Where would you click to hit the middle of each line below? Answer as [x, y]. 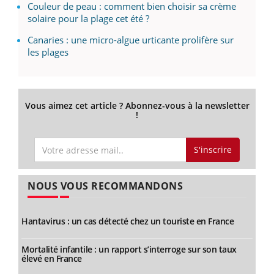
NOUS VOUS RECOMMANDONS [105, 186]
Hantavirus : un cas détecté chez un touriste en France [128, 221]
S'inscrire [213, 150]
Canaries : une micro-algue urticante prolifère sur [131, 39]
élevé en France [52, 258]
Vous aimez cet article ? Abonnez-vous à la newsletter [137, 105]
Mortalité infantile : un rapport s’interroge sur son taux [129, 249]
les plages [48, 52]
